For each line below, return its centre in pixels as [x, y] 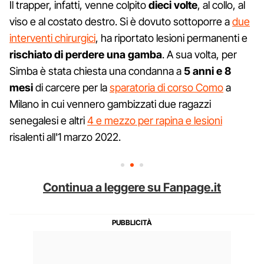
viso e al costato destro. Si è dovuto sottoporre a [121, 21]
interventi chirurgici [52, 38]
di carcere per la [71, 87]
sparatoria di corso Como [166, 87]
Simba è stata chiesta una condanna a [97, 71]
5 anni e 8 [207, 71]
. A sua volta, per [199, 54]
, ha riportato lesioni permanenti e [171, 38]
